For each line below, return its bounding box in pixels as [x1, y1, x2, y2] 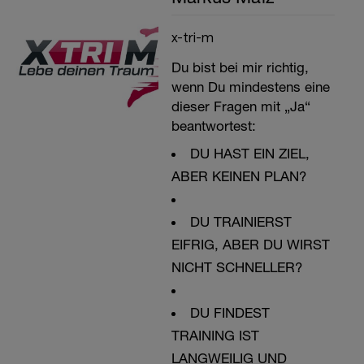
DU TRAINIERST [189, 214, 292, 230]
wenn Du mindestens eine [171, 79, 330, 95]
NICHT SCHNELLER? [171, 259, 302, 275]
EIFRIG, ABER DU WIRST [171, 236, 330, 253]
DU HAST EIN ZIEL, [189, 145, 310, 162]
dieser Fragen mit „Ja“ [171, 98, 310, 115]
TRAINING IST [171, 327, 259, 344]
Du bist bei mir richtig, [171, 59, 309, 76]
